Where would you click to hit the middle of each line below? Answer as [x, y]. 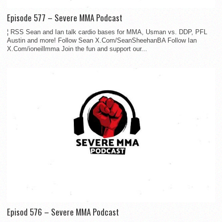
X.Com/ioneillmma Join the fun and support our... [77, 49]
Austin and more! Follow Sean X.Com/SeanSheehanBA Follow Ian [102, 41]
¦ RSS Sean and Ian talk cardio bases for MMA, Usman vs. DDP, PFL [107, 32]
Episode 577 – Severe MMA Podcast [65, 18]
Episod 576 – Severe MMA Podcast [63, 212]
